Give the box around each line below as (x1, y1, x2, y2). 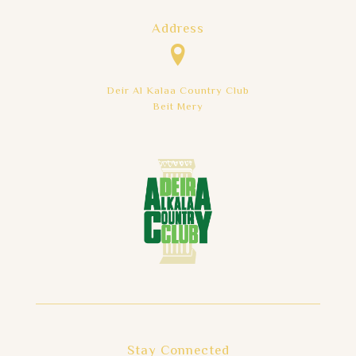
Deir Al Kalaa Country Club (106, 83, 250, 100)
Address (152, 19, 204, 41)
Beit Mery (153, 99, 203, 116)
